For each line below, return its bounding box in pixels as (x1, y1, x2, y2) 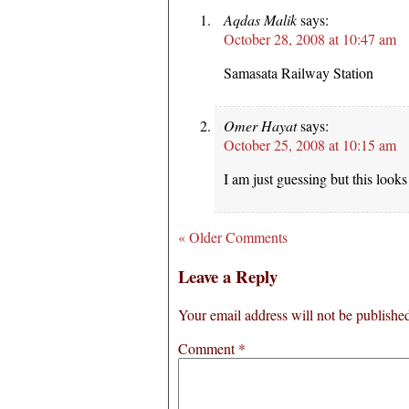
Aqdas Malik (224, 9, 297, 29)
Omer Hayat (224, 115, 297, 135)
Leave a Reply (178, 263, 278, 288)
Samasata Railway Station (224, 62, 373, 82)
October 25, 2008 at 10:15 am (224, 134, 396, 154)
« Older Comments (178, 226, 288, 246)
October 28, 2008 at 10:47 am (224, 28, 396, 48)
